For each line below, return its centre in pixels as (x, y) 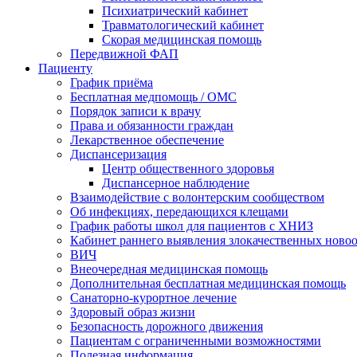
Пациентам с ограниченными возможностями (196, 341)
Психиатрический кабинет (175, 11)
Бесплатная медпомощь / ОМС (153, 97)
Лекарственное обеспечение (147, 140)
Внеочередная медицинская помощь (169, 269)
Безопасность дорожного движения (167, 326)
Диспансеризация (118, 154)
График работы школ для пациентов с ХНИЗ (192, 226)
